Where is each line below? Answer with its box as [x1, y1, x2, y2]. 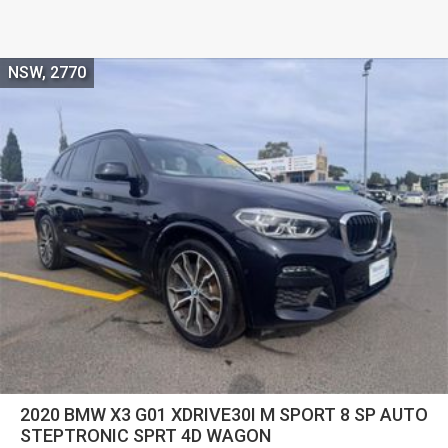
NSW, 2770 [8, 63, 86, 83]
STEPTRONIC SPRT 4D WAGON [20, 424, 271, 446]
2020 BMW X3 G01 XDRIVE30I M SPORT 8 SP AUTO [20, 403, 428, 425]
